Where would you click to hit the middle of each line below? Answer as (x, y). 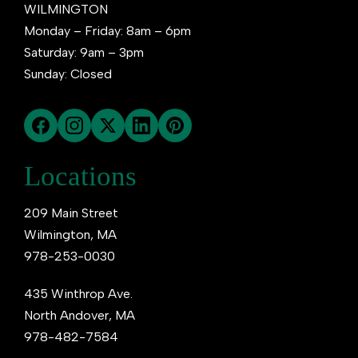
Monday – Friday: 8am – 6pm (107, 30)
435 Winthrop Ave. (78, 293)
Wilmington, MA (70, 234)
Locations (80, 176)
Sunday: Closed (68, 74)
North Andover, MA (80, 315)
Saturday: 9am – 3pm (84, 52)
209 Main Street (71, 213)
